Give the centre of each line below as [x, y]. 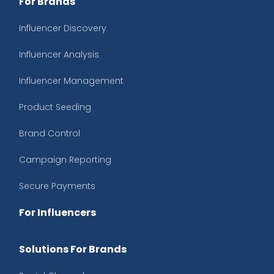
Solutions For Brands [73, 250]
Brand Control [50, 134]
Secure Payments [57, 186]
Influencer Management [71, 81]
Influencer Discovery [63, 28]
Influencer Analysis [59, 55]
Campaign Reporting [65, 160]
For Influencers [57, 213]
